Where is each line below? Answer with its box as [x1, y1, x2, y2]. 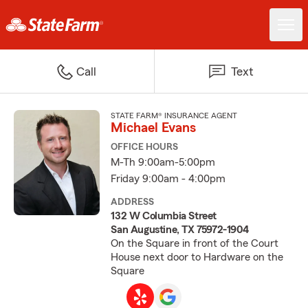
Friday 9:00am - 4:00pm [111, 173, 226, 184]
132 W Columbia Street [111, 210, 217, 221]
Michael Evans [111, 121, 197, 135]
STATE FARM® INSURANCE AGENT [111, 111, 238, 120]
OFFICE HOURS [111, 142, 179, 152]
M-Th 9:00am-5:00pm [111, 157, 216, 168]
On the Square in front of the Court [111, 238, 279, 249]
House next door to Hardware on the [111, 252, 284, 263]
